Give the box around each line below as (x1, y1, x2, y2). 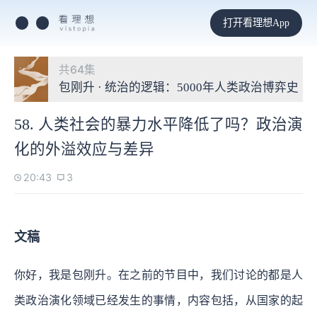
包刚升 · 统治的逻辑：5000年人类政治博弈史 (59, 81, 299, 94)
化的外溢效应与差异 (14, 140, 154, 158)
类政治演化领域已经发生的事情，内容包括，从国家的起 (14, 294, 303, 306)
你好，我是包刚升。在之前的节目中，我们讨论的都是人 (14, 268, 303, 281)
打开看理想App (222, 16, 289, 28)
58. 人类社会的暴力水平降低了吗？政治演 (14, 115, 303, 133)
